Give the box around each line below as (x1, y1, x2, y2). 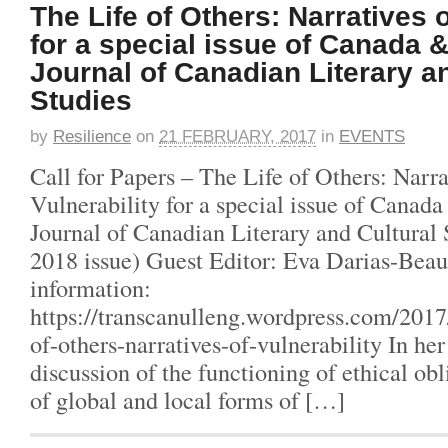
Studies (30, 84, 132, 116)
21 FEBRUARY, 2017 (159, 127, 316, 146)
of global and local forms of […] (30, 382, 345, 416)
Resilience (53, 127, 131, 146)
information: (30, 270, 151, 304)
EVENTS (339, 127, 405, 146)
